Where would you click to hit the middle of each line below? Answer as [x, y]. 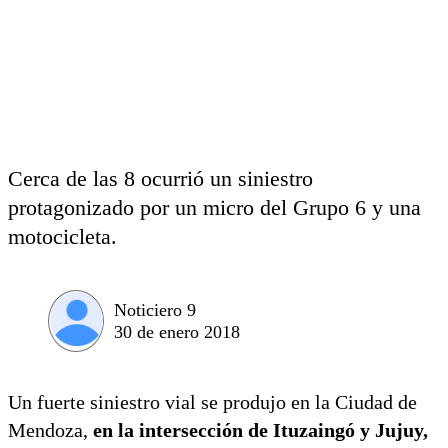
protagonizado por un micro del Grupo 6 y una [214, 207]
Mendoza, [50, 429]
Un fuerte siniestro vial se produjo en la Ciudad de [212, 401]
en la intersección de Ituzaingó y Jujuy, [260, 429]
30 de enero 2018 [177, 331]
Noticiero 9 [155, 309]
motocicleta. [62, 236]
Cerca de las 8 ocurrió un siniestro [160, 178]
